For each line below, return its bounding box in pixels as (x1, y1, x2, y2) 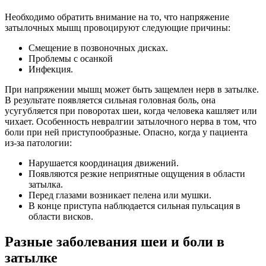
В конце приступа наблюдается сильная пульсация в (28, 201, 240, 211)
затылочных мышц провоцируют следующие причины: (5, 23, 230, 33)
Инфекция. (28, 64, 73, 74)
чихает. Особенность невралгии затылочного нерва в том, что (5, 116, 256, 126)
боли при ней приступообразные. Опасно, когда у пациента (5, 127, 248, 137)
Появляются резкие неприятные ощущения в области (28, 169, 245, 179)
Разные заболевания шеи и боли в (5, 233, 224, 249)
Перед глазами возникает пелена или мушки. (28, 190, 211, 200)
